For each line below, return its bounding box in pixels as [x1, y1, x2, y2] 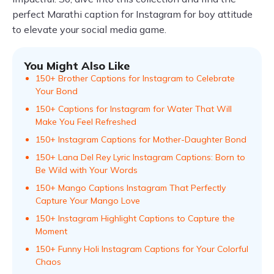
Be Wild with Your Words [35, 165, 138, 176]
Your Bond [35, 86, 78, 97]
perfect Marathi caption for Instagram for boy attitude [12, 8, 253, 20]
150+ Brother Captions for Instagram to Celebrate [35, 73, 235, 84]
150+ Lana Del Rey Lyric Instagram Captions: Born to [35, 152, 245, 163]
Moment [35, 226, 67, 237]
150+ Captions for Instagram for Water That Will [35, 103, 232, 114]
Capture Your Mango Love [35, 195, 140, 206]
